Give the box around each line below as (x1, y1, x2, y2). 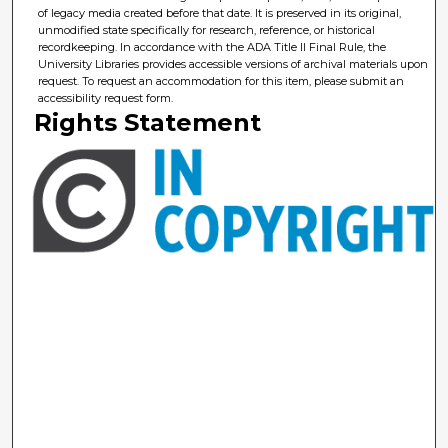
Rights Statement (34, 108, 262, 138)
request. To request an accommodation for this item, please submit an (38, 74, 405, 89)
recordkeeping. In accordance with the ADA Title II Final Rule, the (38, 40, 387, 55)
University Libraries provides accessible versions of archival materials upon (38, 57, 429, 72)
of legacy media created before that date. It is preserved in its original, (38, 6, 402, 21)
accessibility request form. (38, 91, 174, 106)
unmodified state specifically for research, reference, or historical (38, 23, 376, 38)
